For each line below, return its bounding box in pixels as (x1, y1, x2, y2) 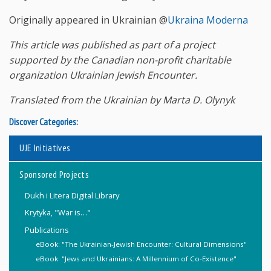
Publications (24, 224, 69, 235)
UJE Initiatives (19, 142, 71, 154)
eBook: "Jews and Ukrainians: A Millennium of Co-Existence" (36, 254, 237, 264)
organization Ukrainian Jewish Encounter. (9, 68, 197, 82)
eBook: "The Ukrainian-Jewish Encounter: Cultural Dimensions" (36, 240, 247, 249)
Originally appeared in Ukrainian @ (9, 13, 168, 27)
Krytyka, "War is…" (24, 207, 91, 218)
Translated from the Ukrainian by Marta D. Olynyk (9, 93, 235, 106)
